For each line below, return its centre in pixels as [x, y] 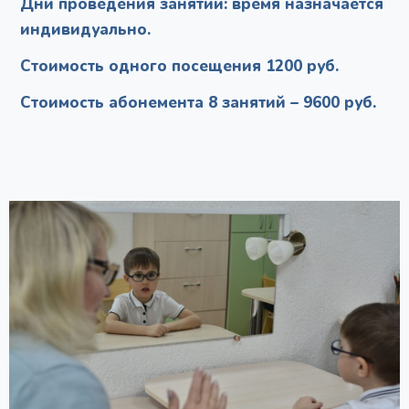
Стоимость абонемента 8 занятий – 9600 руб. [198, 102]
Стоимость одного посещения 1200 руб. [179, 66]
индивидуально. [85, 29]
